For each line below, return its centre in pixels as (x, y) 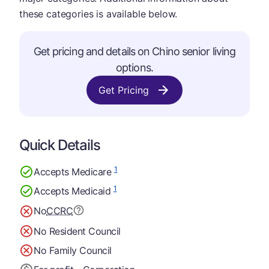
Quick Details (60, 145)
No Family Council (73, 250)
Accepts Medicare (74, 171)
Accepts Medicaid (74, 191)
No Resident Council (77, 231)
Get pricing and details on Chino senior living (134, 51)
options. (134, 68)
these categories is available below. (98, 14)
